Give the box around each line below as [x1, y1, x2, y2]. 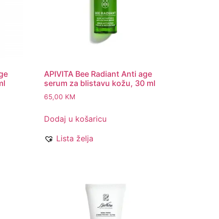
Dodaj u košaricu [44, 114, 107, 124]
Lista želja [56, 133, 94, 144]
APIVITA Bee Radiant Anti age [44, 69, 153, 79]
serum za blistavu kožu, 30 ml [44, 78, 156, 88]
